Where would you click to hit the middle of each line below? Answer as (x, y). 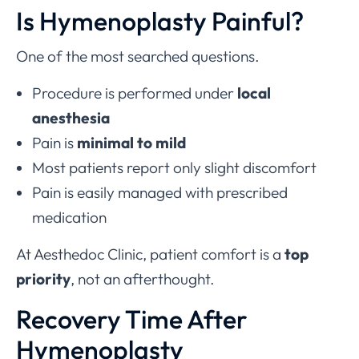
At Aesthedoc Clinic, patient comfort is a (150, 254)
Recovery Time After (132, 319)
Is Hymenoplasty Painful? (160, 21)
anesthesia (71, 118)
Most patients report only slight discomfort (174, 168)
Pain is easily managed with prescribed (160, 193)
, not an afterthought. (143, 279)
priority (43, 279)
